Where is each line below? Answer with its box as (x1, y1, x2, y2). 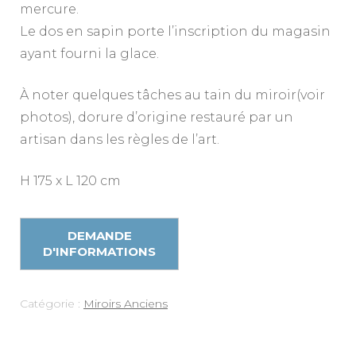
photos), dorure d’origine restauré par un (20, 110, 293, 126)
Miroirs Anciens (83, 296, 168, 311)
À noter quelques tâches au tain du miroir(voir (20, 87, 325, 103)
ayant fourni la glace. (20, 46, 159, 62)
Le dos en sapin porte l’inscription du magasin (20, 24, 331, 40)
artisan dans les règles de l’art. (20, 132, 219, 148)
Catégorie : (20, 296, 83, 311)
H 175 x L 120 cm (20, 173, 121, 189)
